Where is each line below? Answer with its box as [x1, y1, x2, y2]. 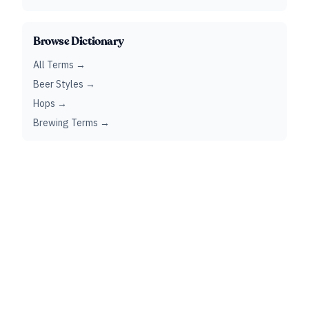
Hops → [33, 97, 67, 110]
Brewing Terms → [33, 117, 110, 130]
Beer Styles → [33, 78, 95, 91]
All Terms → [33, 59, 86, 72]
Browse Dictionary [33, 34, 124, 50]
